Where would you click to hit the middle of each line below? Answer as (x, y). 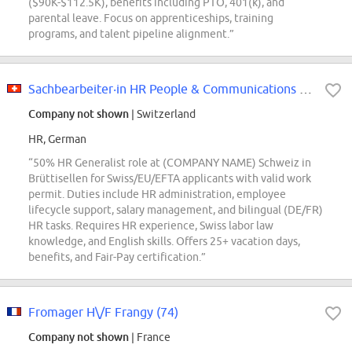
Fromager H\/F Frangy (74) (103, 312)
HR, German (57, 139)
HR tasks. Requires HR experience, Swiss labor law (151, 226)
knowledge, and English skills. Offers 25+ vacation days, (164, 242)
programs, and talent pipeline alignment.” (131, 34)
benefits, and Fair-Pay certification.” (117, 257)
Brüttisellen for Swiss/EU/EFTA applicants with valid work (170, 179)
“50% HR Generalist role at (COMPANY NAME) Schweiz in (170, 163)
